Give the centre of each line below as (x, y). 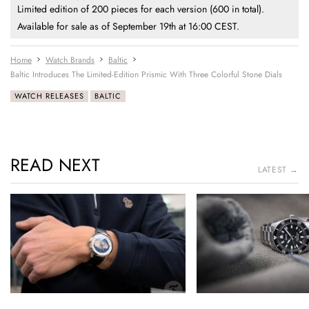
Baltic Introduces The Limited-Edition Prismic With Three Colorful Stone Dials (146, 75)
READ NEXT (55, 165)
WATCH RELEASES (49, 96)
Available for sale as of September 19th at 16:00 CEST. (128, 27)
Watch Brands (70, 60)
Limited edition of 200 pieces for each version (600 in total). (141, 9)
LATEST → (278, 170)
